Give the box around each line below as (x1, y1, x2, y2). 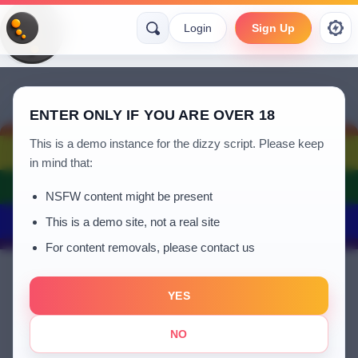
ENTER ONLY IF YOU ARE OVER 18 (30, 107, 276, 123)
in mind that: (30, 156, 93, 169)
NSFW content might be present (46, 189, 213, 203)
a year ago (152, 334, 206, 347)
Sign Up (252, 22, 295, 34)
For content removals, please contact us (46, 241, 255, 254)
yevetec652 (125, 308, 213, 330)
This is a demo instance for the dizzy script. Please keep (30, 137, 324, 150)
